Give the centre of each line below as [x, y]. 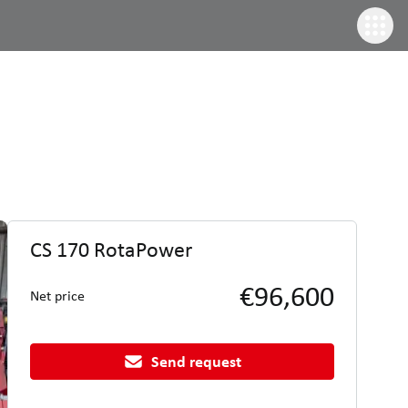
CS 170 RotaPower [111, 250]
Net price [57, 296]
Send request [196, 361]
